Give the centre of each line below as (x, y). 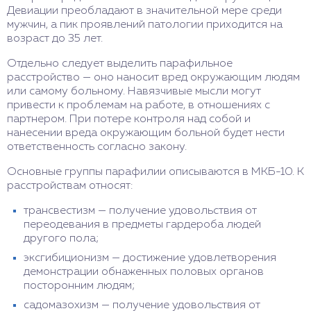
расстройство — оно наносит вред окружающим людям (153, 78)
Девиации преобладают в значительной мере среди (144, 11)
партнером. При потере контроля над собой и (129, 119)
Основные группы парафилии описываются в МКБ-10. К (155, 172)
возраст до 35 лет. (55, 39)
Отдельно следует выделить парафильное (120, 64)
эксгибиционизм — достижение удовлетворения (150, 258)
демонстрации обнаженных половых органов (144, 272)
